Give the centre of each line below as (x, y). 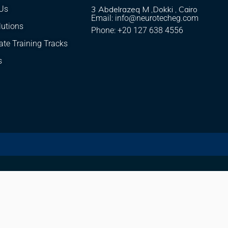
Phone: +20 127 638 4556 (137, 31)
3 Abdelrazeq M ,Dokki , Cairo (145, 9)
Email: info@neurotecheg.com (145, 18)
